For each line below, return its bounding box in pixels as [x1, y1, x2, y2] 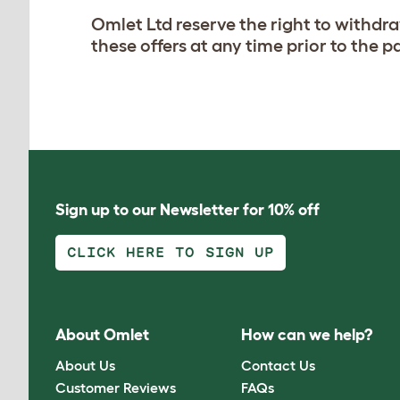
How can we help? [241, 325, 373, 344]
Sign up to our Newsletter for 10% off [55, 200, 320, 219]
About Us [55, 357, 115, 374]
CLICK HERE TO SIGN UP [67, 245, 274, 259]
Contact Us [241, 357, 316, 374]
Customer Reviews [55, 379, 176, 396]
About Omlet [55, 325, 149, 344]
